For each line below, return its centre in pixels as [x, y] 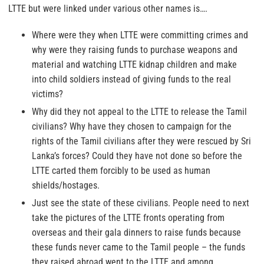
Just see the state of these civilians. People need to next [141, 203]
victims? [47, 94]
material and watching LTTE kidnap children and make [134, 65]
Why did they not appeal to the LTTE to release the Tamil [139, 112]
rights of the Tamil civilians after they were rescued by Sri [141, 141]
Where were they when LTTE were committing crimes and [140, 35]
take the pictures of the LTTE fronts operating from [128, 218]
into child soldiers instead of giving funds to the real [131, 80]
